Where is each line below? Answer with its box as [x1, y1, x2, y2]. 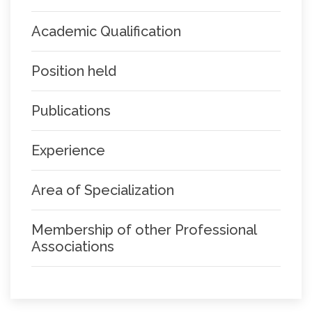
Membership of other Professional [31, 221, 256, 238]
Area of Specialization [31, 182, 174, 198]
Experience [31, 142, 105, 159]
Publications [31, 102, 111, 119]
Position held [31, 63, 116, 79]
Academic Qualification [31, 23, 181, 40]
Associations [31, 238, 114, 255]
